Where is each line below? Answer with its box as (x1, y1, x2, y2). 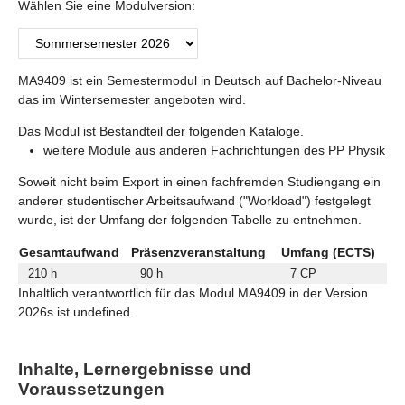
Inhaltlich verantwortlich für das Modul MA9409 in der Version (18, 286, 368, 301)
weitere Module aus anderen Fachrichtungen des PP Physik (43, 143, 385, 158)
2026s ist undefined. (18, 305, 134, 320)
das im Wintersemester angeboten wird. (18, 92, 246, 108)
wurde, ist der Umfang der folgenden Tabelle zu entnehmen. (18, 212, 362, 228)
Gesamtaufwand (19, 245, 119, 260)
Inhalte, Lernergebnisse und (18, 360, 251, 380)
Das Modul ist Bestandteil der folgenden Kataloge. (18, 124, 304, 139)
